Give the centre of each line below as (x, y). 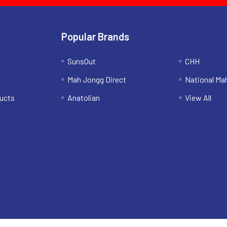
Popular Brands (96, 36)
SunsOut (82, 61)
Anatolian (84, 98)
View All (198, 98)
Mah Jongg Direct (97, 79)
